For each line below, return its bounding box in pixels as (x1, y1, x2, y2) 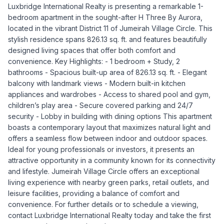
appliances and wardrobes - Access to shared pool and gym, (8, 90, 210, 98)
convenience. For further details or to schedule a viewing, (8, 200, 198, 208)
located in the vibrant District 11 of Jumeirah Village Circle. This (8, 24, 212, 32)
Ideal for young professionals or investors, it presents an (8, 145, 194, 153)
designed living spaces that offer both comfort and (8, 46, 175, 54)
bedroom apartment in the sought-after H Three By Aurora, (8, 13, 202, 21)
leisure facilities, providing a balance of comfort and (8, 189, 179, 197)
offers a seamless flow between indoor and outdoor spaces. (8, 134, 207, 142)
